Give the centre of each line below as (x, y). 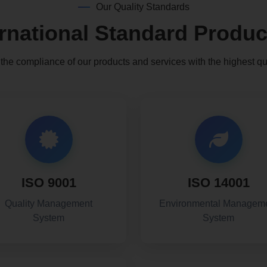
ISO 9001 (49, 183)
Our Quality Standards (142, 7)
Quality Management (49, 204)
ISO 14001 (218, 183)
